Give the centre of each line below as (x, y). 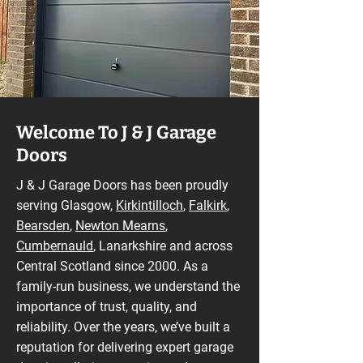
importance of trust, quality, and (107, 307)
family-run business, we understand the (128, 286)
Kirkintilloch (149, 205)
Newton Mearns (120, 226)
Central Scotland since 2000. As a (112, 266)
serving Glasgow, (66, 205)
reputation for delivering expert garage (125, 347)
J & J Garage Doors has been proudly (122, 185)
